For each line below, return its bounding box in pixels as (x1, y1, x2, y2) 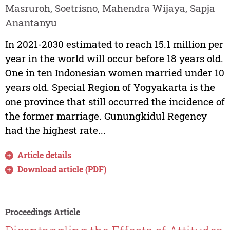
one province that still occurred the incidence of (5, 95, 225, 108)
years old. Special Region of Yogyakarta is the (5, 81, 215, 94)
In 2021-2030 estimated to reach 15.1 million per (5, 37, 223, 51)
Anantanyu (5, 15, 57, 29)
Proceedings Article (5, 206, 80, 218)
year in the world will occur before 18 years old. (5, 52, 223, 65)
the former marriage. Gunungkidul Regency (5, 109, 207, 123)
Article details (17, 149, 72, 161)
